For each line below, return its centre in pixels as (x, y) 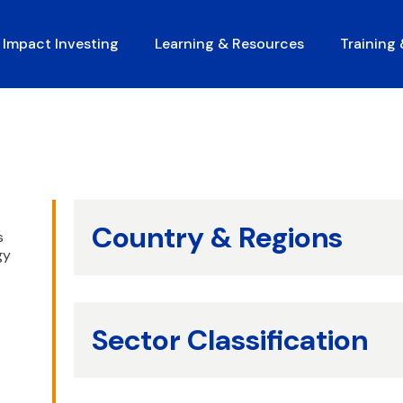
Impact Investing (61, 44)
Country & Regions (217, 237)
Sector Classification (230, 340)
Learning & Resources (229, 44)
